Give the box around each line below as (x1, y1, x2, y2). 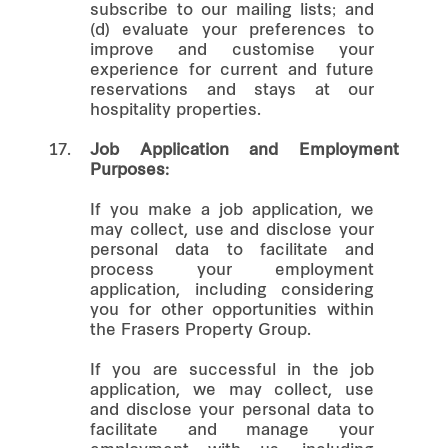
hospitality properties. (90, 102, 261, 119)
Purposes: (90, 162, 169, 179)
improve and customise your (90, 42, 374, 59)
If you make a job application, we (90, 202, 374, 219)
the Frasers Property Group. (90, 322, 311, 339)
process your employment (90, 262, 374, 279)
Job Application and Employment (90, 142, 399, 159)
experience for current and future (90, 62, 374, 79)
